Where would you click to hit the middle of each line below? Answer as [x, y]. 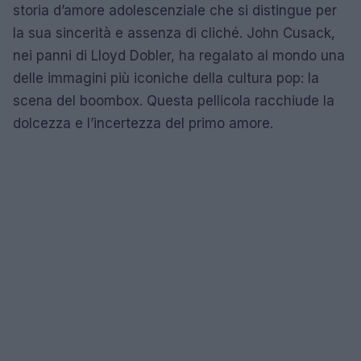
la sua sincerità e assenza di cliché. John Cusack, [174, 33]
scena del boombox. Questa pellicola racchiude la [174, 100]
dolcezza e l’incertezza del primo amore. [143, 123]
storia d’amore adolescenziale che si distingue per [175, 10]
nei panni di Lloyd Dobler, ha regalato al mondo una [179, 55]
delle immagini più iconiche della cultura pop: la [166, 78]
